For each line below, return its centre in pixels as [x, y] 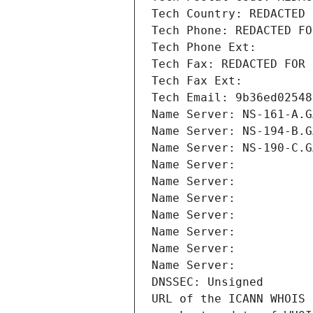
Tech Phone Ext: [204, 48]
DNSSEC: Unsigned [208, 282]
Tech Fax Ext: [197, 81]
